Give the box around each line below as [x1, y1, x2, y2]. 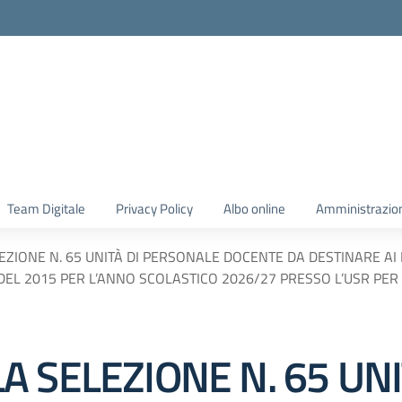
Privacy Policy [116, 198, 193, 219]
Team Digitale [7, 198, 85, 219]
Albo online [223, 198, 285, 219]
